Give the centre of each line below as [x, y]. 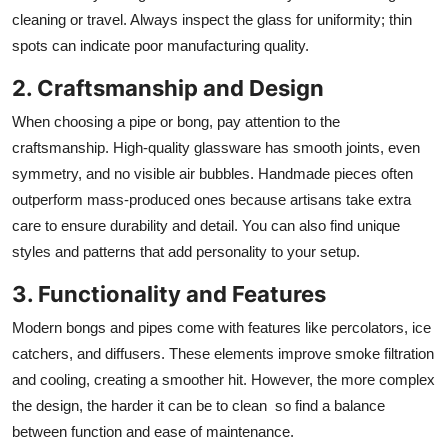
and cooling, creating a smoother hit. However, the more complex [223, 379]
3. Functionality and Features [169, 293]
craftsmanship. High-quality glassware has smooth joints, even [216, 147]
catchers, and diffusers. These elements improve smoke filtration [223, 353]
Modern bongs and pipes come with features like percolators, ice [221, 327]
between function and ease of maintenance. [153, 431]
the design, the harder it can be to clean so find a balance [198, 405]
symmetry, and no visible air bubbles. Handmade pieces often [212, 173]
